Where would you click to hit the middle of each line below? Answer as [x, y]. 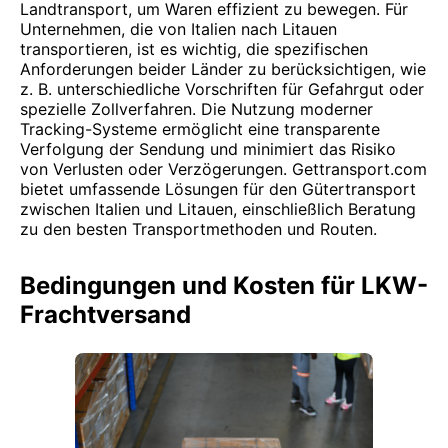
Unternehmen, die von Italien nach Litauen [178, 29]
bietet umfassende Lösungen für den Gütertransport [218, 189]
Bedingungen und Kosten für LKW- [224, 285]
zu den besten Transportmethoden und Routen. [198, 229]
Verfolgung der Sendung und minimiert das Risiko [208, 149]
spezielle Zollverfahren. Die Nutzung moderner [196, 109]
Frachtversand [105, 314]
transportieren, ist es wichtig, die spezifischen [194, 49]
